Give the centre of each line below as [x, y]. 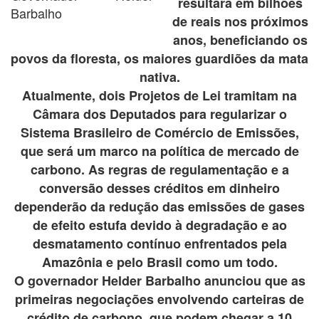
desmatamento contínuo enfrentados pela [159, 244]
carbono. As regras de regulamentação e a [159, 170]
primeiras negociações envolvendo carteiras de [159, 299]
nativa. [159, 77]
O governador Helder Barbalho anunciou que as [159, 281]
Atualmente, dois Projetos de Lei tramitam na [159, 96]
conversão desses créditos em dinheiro [159, 188]
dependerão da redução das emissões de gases [159, 207]
